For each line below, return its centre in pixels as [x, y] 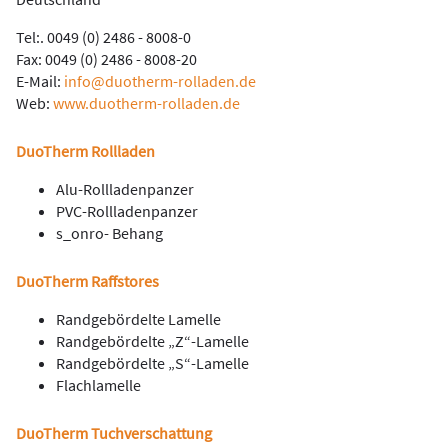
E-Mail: [40, 81]
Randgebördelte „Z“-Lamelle [152, 341]
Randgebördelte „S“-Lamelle [152, 363]
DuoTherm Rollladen [85, 151]
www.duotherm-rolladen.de [145, 103]
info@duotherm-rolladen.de [160, 81]
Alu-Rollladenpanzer [125, 189]
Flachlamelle [98, 385]
